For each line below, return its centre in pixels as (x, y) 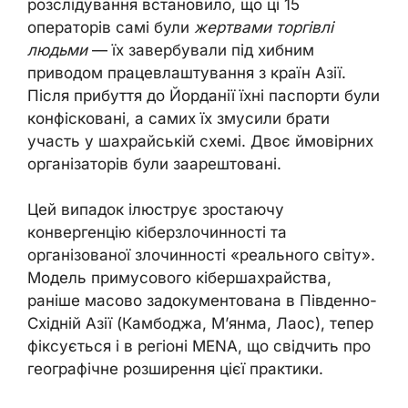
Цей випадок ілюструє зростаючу (156, 209)
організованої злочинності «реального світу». (201, 255)
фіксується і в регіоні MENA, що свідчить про (199, 346)
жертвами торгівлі (264, 27)
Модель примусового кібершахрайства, (179, 278)
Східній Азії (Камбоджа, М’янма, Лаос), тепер (200, 323)
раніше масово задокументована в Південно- (202, 301)
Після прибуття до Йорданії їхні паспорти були (204, 95)
